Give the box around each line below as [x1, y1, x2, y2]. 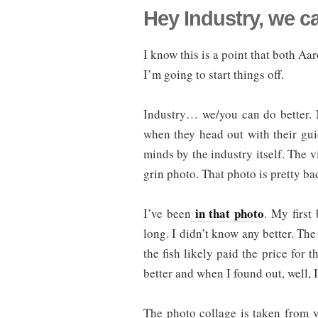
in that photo [190, 204, 265, 223]
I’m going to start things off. [143, 66, 284, 83]
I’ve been [143, 205, 191, 222]
